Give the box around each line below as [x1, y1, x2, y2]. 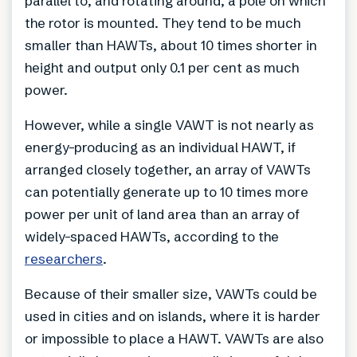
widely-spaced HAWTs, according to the [25, 227, 279, 245]
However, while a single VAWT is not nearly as [25, 116, 314, 133]
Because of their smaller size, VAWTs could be [25, 284, 317, 302]
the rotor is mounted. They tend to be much [25, 14, 300, 31]
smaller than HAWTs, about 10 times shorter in [25, 36, 317, 53]
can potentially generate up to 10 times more [25, 182, 308, 200]
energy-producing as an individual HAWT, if [25, 138, 296, 155]
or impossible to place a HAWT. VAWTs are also [25, 329, 324, 347]
